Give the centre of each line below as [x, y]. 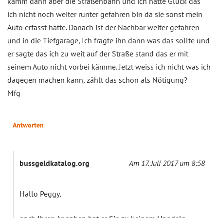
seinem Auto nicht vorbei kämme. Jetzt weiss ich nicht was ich [109, 67]
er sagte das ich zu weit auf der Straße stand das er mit [98, 54]
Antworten [28, 125]
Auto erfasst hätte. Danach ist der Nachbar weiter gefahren [103, 27]
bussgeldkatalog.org [54, 163]
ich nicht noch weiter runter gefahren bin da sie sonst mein [105, 14]
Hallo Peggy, [40, 194]
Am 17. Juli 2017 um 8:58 [167, 163]
